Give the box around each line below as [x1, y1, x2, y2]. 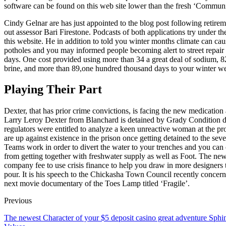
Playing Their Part [4, 83, 102, 96]
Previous [4, 196, 32, 205]
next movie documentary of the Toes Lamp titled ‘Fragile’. [4, 179, 190, 188]
